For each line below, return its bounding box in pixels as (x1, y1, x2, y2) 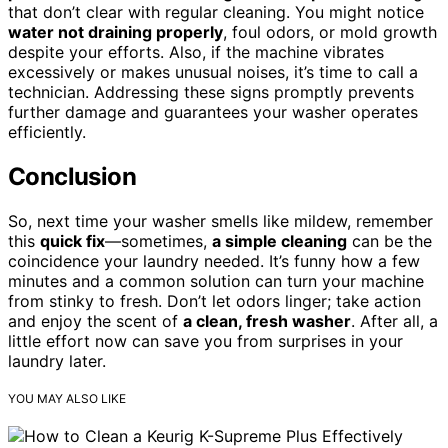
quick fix (40, 231, 105, 252)
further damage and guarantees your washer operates (8, 102, 418, 123)
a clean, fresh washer (183, 311, 351, 332)
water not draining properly (8, 22, 223, 43)
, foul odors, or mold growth (223, 22, 437, 43)
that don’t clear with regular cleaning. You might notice (8, 2, 424, 23)
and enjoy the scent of (8, 311, 183, 332)
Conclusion (8, 162, 136, 192)
